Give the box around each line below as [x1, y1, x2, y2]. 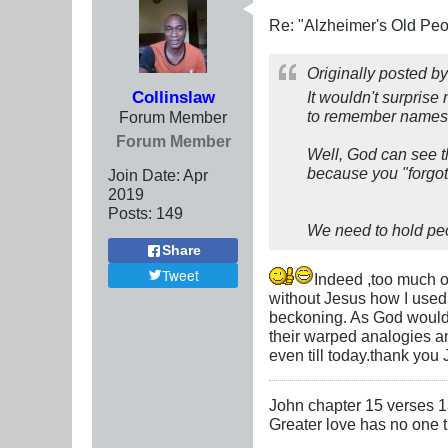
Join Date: [108, 166, 180, 185]
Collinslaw [131, 87, 215, 108]
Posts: [108, 204, 152, 223]
